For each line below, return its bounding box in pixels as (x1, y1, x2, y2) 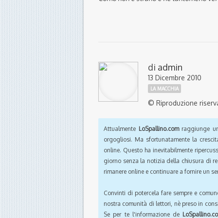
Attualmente (104, 125, 139, 133)
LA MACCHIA (150, 86, 179, 92)
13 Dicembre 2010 (148, 73, 201, 82)
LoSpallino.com (138, 125, 179, 133)
